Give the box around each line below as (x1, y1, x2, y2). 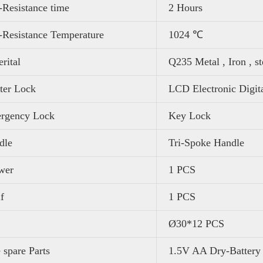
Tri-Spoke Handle (168, 136, 244, 149)
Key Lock (168, 109, 211, 122)
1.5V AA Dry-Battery (168, 244, 261, 257)
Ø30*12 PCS (168, 217, 224, 230)
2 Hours (168, 1, 203, 14)
